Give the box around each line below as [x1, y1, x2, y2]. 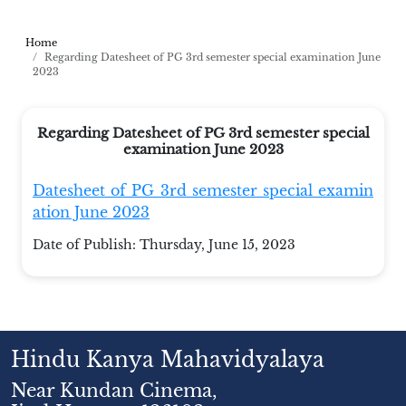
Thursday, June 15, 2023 [140, 237, 295, 254]
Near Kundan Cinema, [11, 380, 217, 402]
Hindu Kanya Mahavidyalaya [11, 346, 324, 373]
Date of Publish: [33, 237, 140, 254]
